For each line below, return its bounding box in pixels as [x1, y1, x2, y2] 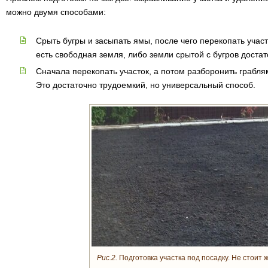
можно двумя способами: [6, 7, 106, 17]
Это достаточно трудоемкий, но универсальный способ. [36, 80, 255, 90]
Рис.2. [97, 254, 117, 262]
